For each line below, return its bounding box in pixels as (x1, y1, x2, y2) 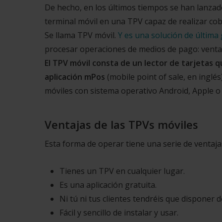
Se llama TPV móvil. (45, 30, 118, 41)
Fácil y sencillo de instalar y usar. (59, 207, 178, 219)
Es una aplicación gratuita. (59, 179, 157, 191)
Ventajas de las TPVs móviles (45, 117, 198, 132)
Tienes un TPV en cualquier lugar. (59, 166, 185, 177)
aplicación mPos (45, 71, 107, 83)
